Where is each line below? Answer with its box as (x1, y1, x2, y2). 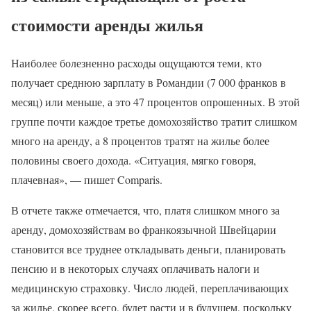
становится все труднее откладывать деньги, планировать (11, 241, 285, 256)
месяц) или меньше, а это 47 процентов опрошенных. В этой (11, 94, 300, 109)
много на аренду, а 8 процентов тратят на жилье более (11, 133, 269, 148)
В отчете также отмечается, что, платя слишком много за (11, 202, 280, 217)
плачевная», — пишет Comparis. (11, 171, 162, 187)
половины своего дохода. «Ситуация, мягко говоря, (11, 152, 256, 167)
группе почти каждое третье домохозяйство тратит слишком (11, 113, 297, 128)
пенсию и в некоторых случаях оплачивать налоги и (11, 260, 260, 276)
